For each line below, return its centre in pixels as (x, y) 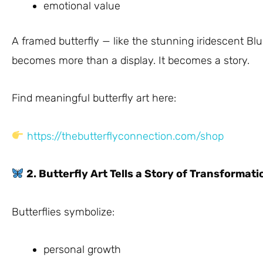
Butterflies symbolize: (63, 212)
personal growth (82, 249)
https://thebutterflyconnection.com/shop (125, 136)
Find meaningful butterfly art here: (94, 98)
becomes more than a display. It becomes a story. (131, 60)
